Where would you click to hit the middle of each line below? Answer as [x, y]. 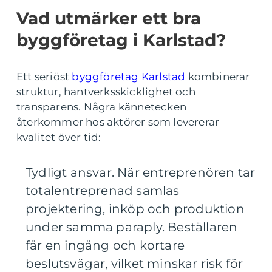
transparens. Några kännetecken [101, 107]
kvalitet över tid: [59, 137]
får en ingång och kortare [105, 245]
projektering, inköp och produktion [135, 209]
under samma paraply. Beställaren [132, 227]
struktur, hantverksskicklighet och [106, 92]
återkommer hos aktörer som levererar [118, 122]
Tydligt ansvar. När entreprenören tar [141, 172]
